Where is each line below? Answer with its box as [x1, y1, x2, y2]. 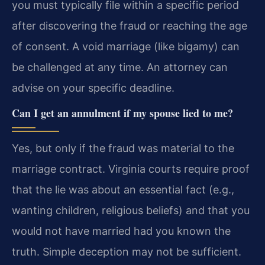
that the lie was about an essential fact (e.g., [12, 183, 234, 196]
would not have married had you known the [12, 224, 231, 237]
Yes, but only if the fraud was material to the [12, 141, 234, 154]
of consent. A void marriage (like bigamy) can [12, 40, 240, 53]
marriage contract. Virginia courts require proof [12, 162, 250, 175]
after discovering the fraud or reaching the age [12, 20, 247, 33]
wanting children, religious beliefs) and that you [12, 203, 250, 216]
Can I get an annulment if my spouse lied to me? [12, 105, 233, 121]
